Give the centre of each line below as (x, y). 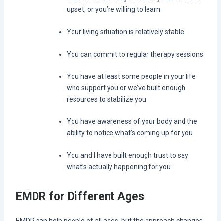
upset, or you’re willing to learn (113, 9)
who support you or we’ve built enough (126, 88)
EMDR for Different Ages (80, 197)
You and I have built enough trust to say (127, 155)
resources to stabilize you (106, 99)
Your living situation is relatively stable (125, 32)
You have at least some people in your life (131, 76)
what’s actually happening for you (118, 166)
